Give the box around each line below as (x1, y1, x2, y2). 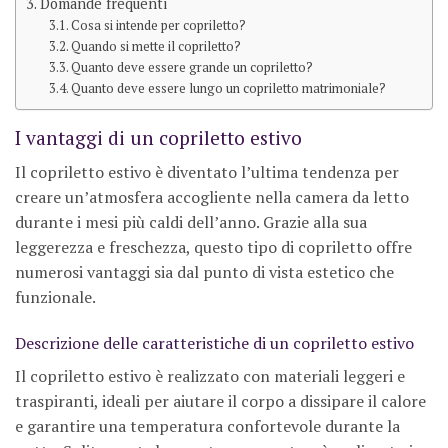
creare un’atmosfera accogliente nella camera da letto (15, 185, 409, 208)
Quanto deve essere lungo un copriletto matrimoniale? (71, 80, 387, 98)
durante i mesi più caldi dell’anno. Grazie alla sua (15, 210, 367, 233)
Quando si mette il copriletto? (71, 38, 242, 56)
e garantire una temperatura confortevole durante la (15, 414, 400, 437)
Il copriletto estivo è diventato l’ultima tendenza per (15, 160, 399, 183)
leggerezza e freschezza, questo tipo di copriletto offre (15, 235, 412, 258)
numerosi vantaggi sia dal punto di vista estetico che (15, 260, 394, 283)
